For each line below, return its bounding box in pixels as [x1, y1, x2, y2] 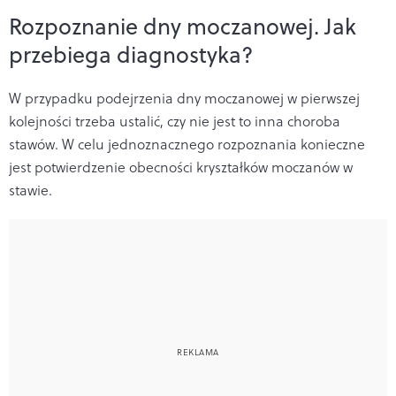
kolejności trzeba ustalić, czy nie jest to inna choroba [9, 110, 340, 131]
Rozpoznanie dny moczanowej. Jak [9, 10, 356, 42]
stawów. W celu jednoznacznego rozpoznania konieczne [9, 133, 365, 154]
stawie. [9, 179, 52, 200]
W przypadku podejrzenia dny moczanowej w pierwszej [9, 88, 360, 108]
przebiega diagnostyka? [9, 38, 254, 70]
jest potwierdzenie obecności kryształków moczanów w [9, 156, 353, 177]
